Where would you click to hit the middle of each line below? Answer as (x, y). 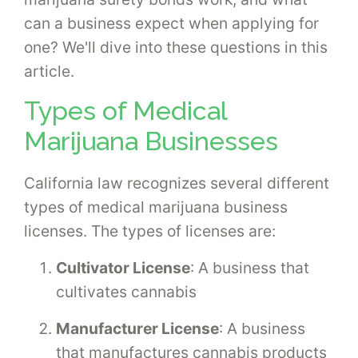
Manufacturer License (137, 328)
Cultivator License (123, 267)
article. (49, 72)
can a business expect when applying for (171, 24)
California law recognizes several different (177, 183)
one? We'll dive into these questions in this (176, 48)
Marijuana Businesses (151, 141)
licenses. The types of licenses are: (150, 231)
